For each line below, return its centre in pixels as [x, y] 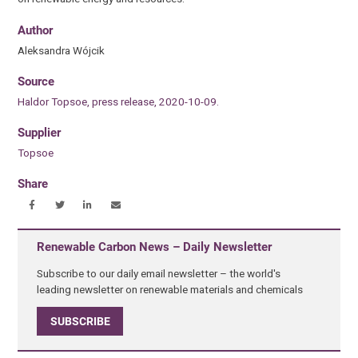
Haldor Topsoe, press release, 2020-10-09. [119, 101]
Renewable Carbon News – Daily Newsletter [155, 247]
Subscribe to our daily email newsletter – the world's [159, 273]
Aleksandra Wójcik [62, 50]
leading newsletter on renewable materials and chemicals [170, 289]
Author [36, 30]
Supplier [40, 133]
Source [36, 81]
